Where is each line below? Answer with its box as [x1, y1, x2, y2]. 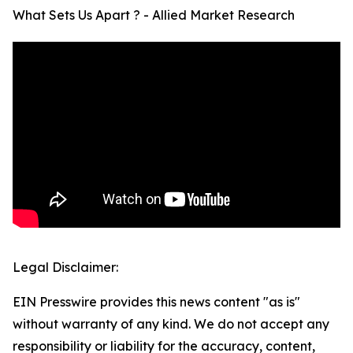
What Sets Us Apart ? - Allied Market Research [13, 7, 295, 24]
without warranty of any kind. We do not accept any [13, 316, 329, 333]
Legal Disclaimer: [13, 259, 118, 276]
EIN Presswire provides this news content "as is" [13, 294, 300, 310]
